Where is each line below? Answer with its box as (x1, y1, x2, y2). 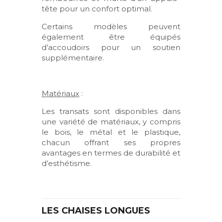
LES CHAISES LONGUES (42, 205, 150, 216)
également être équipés (42, 32, 180, 42)
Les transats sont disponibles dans (42, 106, 180, 116)
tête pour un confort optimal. (42, 3, 152, 13)
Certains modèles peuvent (42, 21, 180, 31)
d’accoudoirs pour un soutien (42, 42, 180, 52)
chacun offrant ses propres (42, 137, 180, 147)
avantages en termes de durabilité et (42, 148, 180, 158)
